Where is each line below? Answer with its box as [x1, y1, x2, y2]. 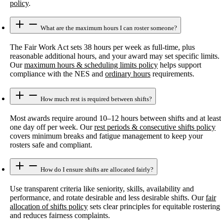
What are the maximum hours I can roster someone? [39, 24, 177, 32]
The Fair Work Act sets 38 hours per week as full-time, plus [10, 43, 195, 52]
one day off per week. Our [10, 122, 94, 131]
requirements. [150, 70, 194, 78]
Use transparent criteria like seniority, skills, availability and [10, 184, 194, 193]
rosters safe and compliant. [10, 140, 92, 149]
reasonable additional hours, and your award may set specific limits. [10, 52, 220, 61]
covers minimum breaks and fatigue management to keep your [10, 131, 203, 140]
